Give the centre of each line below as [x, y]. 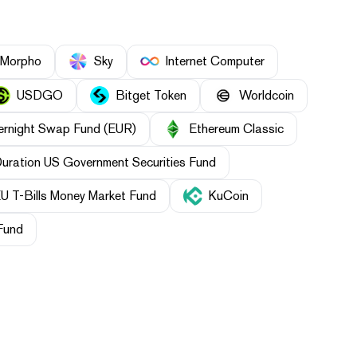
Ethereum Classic [236, 128]
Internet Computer [215, 61]
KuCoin [229, 195]
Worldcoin [267, 95]
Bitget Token [151, 95]
